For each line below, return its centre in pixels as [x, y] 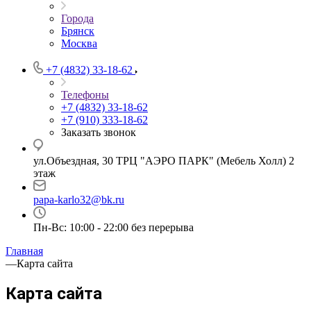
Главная [24, 251]
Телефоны [85, 95]
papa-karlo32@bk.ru [79, 200]
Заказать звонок [99, 132]
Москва [79, 43]
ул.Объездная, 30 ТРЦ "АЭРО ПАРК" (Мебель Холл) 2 [164, 161]
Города [77, 18]
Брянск [78, 31]
